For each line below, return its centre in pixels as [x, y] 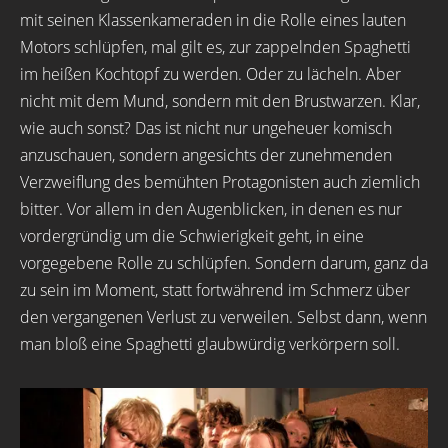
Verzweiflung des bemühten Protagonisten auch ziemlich [220, 182]
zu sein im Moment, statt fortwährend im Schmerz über [215, 290]
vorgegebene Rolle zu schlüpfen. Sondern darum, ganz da [224, 263]
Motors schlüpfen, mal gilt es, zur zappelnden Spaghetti [215, 47]
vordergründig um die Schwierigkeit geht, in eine [192, 236]
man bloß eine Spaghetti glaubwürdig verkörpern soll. [210, 344]
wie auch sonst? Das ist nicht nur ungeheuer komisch [206, 128]
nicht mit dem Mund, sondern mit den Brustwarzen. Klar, [220, 101]
